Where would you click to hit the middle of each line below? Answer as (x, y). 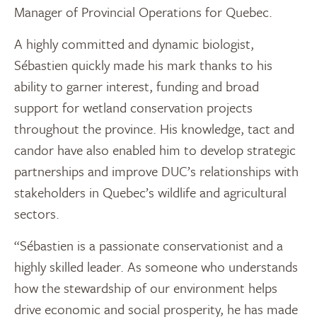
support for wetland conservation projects (133, 107)
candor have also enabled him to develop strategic (155, 149)
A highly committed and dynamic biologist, (134, 43)
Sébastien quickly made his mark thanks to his (143, 64)
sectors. (37, 213)
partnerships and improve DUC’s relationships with (156, 171)
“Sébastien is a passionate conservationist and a (149, 245)
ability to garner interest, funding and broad (137, 86)
